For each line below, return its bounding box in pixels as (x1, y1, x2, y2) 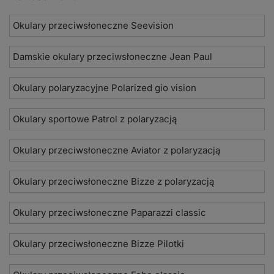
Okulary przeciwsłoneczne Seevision (13, 19, 174, 31)
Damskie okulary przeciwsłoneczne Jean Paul (13, 50, 212, 62)
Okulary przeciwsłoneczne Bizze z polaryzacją (13, 175, 214, 187)
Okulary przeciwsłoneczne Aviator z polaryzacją (13, 144, 220, 156)
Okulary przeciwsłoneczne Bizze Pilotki (13, 237, 184, 250)
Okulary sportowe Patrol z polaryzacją (13, 113, 177, 125)
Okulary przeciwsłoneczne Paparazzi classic (13, 206, 206, 218)
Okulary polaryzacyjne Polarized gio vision (13, 81, 196, 94)
